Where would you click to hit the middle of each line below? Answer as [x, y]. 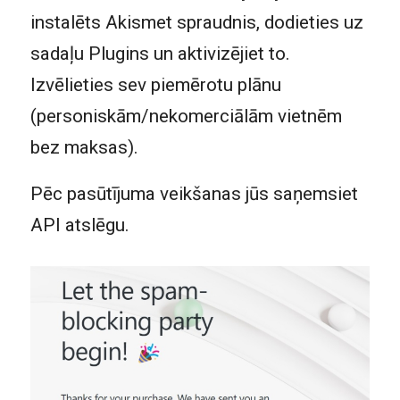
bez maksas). [84, 147]
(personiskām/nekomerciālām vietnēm [186, 116]
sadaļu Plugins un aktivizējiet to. [160, 53]
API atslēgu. [79, 225]
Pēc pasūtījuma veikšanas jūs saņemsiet [194, 194]
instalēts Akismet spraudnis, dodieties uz [196, 22]
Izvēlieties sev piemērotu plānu [155, 84]
